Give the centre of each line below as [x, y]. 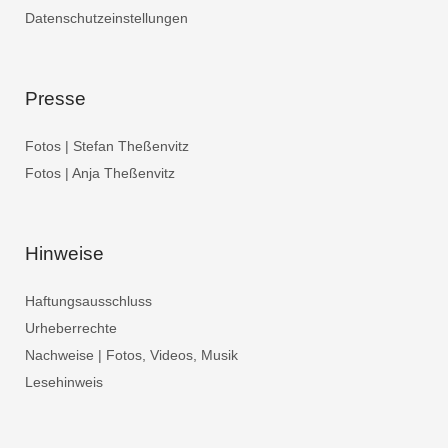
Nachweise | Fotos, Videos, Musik [131, 355]
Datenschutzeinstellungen [106, 18]
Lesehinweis [64, 382]
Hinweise [64, 253]
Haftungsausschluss [88, 301]
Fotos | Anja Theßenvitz [100, 173]
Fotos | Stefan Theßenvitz [107, 146]
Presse [55, 98]
